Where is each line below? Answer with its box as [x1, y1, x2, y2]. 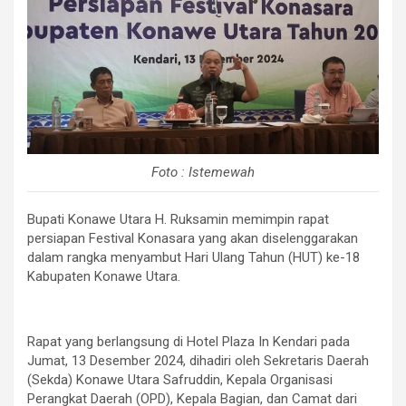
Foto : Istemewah [151, 163, 255, 180]
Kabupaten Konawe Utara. [27, 267, 180, 285]
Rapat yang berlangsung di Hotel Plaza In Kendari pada [27, 333, 350, 350]
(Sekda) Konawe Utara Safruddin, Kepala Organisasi [27, 371, 333, 388]
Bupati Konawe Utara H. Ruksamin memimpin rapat [27, 210, 329, 227]
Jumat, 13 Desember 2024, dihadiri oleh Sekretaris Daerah [27, 352, 369, 369]
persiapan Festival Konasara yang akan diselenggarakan [27, 229, 358, 246]
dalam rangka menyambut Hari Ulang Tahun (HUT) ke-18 [27, 248, 360, 266]
